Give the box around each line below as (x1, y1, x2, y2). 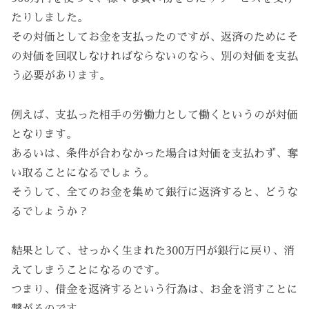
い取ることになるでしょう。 (11, 168, 154, 179)
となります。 (11, 129, 77, 141)
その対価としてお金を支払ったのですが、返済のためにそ (11, 32, 298, 43)
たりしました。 (11, 12, 88, 24)
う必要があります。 (11, 70, 110, 82)
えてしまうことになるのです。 (11, 264, 166, 276)
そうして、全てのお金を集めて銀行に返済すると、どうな (11, 187, 298, 199)
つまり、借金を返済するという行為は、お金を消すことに (11, 283, 298, 295)
